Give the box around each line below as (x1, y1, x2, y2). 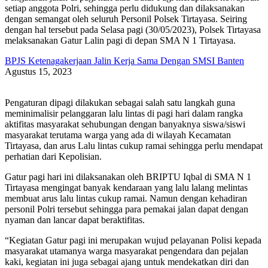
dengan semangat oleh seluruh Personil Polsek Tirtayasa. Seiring (5, 14, 247, 25)
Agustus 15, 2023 (5, 66, 72, 77)
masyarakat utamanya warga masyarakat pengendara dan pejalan (5, 246, 248, 257)
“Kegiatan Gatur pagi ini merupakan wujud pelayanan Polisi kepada (5, 235, 261, 246)
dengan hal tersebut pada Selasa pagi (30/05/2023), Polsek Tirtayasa (5, 25, 261, 35)
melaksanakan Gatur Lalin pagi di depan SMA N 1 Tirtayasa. (5, 35, 236, 46)
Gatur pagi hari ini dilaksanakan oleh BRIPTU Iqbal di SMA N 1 (5, 172, 251, 182)
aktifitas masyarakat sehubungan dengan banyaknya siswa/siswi (5, 119, 245, 130)
